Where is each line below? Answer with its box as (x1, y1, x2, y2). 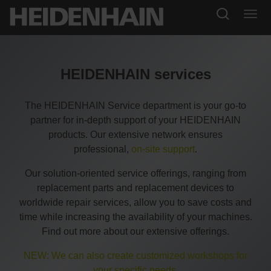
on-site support (131, 144, 195, 155)
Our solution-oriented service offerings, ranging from (25, 168, 246, 179)
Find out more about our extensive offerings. (42, 226, 229, 237)
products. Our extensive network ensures (48, 129, 223, 140)
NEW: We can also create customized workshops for (24, 250, 247, 261)
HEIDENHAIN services (60, 66, 211, 83)
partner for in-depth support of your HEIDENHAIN (30, 115, 241, 126)
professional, (74, 144, 131, 155)
